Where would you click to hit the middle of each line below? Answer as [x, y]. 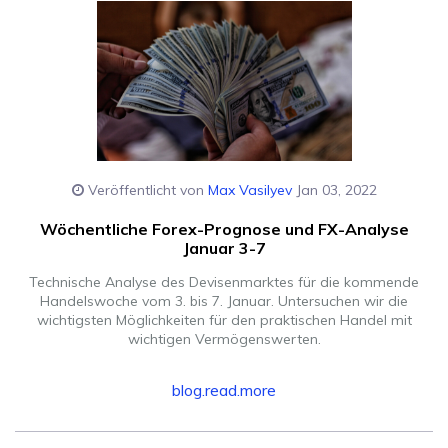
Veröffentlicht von [145, 189]
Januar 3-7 [224, 247]
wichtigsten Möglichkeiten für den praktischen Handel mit [224, 319]
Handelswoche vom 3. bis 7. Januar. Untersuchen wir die [224, 300]
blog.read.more [224, 389]
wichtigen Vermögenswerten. [224, 338]
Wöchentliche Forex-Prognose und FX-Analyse [224, 228]
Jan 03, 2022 [334, 189]
